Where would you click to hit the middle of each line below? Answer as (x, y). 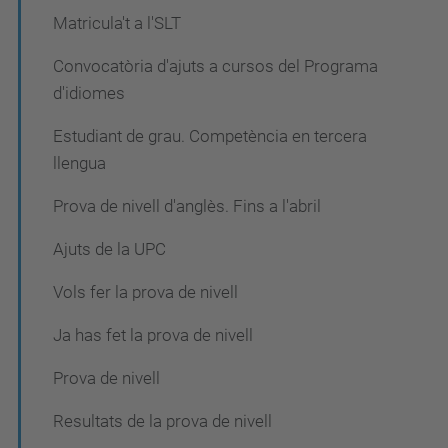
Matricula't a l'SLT (117, 22)
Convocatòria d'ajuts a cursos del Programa (215, 65)
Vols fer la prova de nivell (145, 291)
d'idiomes (89, 92)
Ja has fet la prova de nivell (153, 334)
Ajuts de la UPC (109, 248)
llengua (79, 162)
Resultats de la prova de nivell (162, 420)
